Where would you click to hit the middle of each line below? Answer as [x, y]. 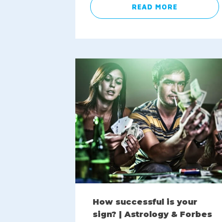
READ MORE [154, 7]
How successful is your [145, 202]
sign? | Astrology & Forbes [152, 214]
